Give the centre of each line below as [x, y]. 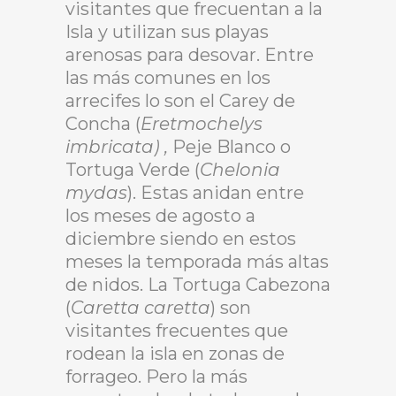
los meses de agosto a [160, 215]
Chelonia [240, 169]
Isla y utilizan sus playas [167, 31]
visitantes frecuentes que [177, 330]
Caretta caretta [141, 307]
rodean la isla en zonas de [175, 353]
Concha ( [103, 123]
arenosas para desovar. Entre [190, 54]
